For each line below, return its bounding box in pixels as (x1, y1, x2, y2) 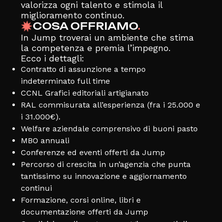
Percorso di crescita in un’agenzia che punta (20, 159, 191, 169)
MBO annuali (20, 135, 69, 145)
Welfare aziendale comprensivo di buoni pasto (20, 123, 198, 133)
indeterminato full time (20, 76, 110, 86)
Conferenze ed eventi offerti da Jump (20, 147, 165, 157)
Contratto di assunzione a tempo (20, 64, 146, 74)
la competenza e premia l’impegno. (20, 42, 170, 53)
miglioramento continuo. (20, 9, 124, 20)
